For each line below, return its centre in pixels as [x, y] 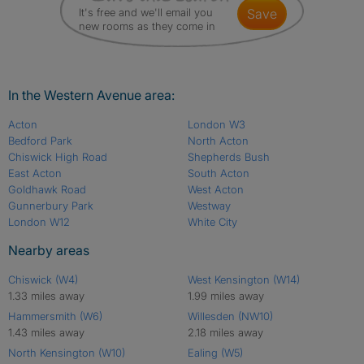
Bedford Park [40, 141]
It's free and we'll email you [146, 13]
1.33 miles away [46, 296]
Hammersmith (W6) [55, 316]
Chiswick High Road [58, 157]
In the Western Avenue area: [91, 95]
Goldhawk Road [47, 190]
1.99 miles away [225, 296]
